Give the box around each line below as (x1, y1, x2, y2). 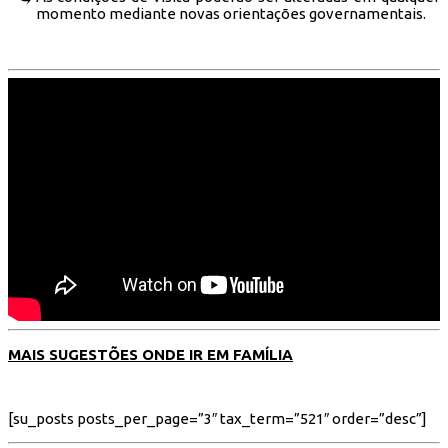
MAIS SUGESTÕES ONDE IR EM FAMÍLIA (8, 345, 293, 363)
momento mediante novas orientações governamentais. (35, 4, 426, 22)
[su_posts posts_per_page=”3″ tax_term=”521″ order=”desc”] (8, 410, 427, 428)
